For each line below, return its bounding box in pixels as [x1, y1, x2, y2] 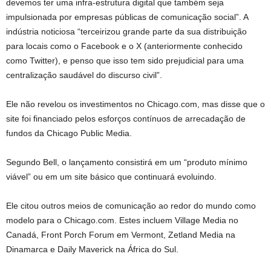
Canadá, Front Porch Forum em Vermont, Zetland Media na [6, 229, 235, 240]
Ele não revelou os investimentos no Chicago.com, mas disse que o [6, 99, 265, 109]
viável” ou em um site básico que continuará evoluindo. [6, 171, 217, 181]
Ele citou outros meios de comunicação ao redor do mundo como [6, 200, 256, 211]
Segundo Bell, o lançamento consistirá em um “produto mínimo [6, 157, 247, 167]
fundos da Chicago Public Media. [6, 128, 132, 138]
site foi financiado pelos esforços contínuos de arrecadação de [6, 113, 246, 123]
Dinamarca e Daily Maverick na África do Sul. [6, 244, 178, 254]
